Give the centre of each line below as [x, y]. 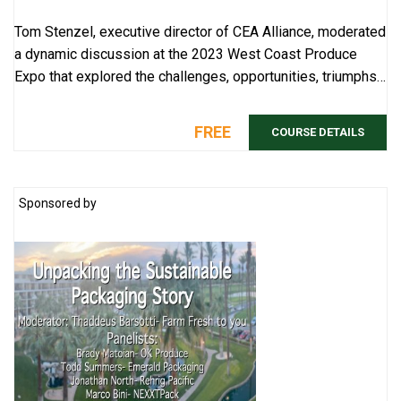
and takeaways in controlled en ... [116, 98]
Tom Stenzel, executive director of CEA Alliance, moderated [200, 31]
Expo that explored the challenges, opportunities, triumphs [196, 76]
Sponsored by [58, 203]
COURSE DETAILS [318, 132]
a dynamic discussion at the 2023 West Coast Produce [186, 54]
